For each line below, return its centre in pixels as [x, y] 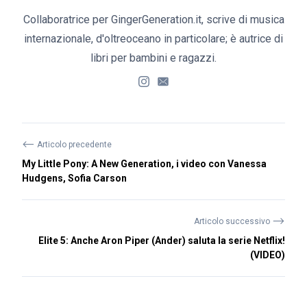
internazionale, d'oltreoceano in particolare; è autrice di [153, 38]
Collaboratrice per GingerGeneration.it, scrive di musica [153, 19]
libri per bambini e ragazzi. [153, 58]
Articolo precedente [73, 144]
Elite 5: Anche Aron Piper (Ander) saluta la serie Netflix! [162, 240]
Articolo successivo [233, 221]
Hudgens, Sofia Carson [74, 178]
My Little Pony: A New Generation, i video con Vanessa [144, 163]
